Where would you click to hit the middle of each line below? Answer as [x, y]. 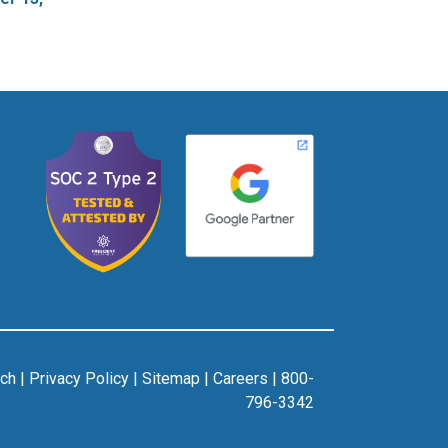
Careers [240, 378]
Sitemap [171, 378]
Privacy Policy [79, 378]
